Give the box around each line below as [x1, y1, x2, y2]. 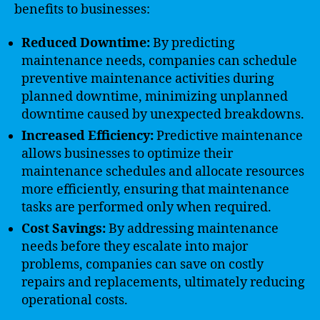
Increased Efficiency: [21, 128, 154, 144]
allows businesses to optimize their [21, 146, 233, 162]
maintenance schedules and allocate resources [21, 164, 304, 180]
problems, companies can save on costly [21, 256, 264, 273]
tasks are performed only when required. [21, 199, 271, 216]
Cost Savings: [21, 221, 106, 237]
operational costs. [21, 292, 128, 309]
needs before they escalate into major [21, 239, 248, 255]
